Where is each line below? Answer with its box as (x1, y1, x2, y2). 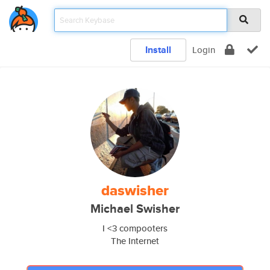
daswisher (101, 180, 169, 201)
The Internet (111, 234, 159, 247)
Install (145, 43, 171, 57)
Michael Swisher (90, 200, 180, 218)
